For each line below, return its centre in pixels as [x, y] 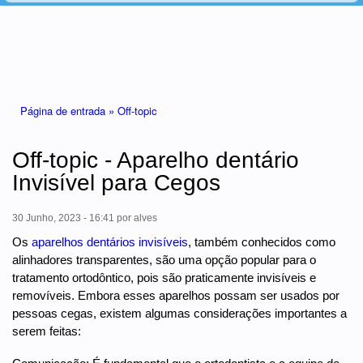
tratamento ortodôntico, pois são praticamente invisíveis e [164, 277]
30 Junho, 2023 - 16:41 [63, 218]
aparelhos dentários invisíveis [110, 241]
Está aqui [36, 102]
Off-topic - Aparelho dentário [156, 160]
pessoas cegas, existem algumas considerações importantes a [179, 313]
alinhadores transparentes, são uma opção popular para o [164, 259]
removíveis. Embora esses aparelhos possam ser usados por [176, 295]
